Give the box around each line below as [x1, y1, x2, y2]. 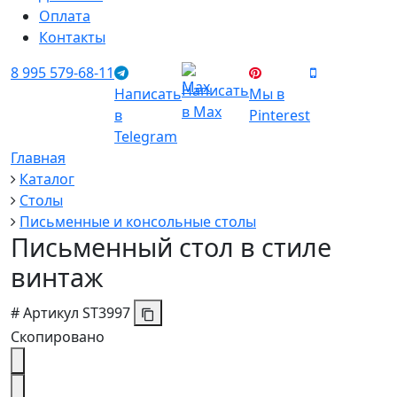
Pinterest [249, 105, 310, 125]
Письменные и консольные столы [19, 212, 256, 231]
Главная [11, 148, 66, 167]
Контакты [39, 27, 105, 47]
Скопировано [11, 327, 105, 346]
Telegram [114, 127, 177, 146]
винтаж [11, 260, 104, 294]
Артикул [23, 303, 79, 323]
